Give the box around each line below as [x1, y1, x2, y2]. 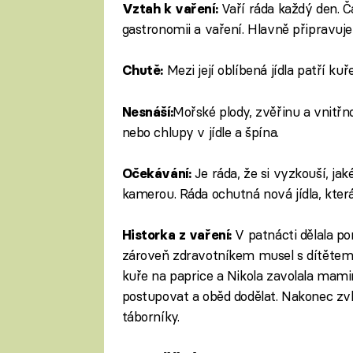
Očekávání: [121, 165, 195, 181]
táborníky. [121, 308, 180, 325]
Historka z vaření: [121, 227, 236, 243]
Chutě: [121, 62, 167, 79]
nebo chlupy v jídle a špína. [121, 123, 279, 140]
